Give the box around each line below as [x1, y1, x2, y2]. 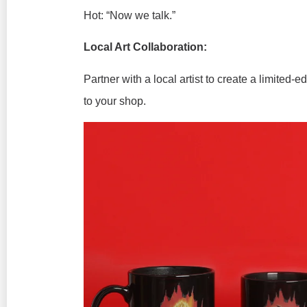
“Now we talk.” [103, 10, 175, 22]
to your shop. [84, 95, 146, 107]
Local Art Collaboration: [84, 41, 207, 53]
